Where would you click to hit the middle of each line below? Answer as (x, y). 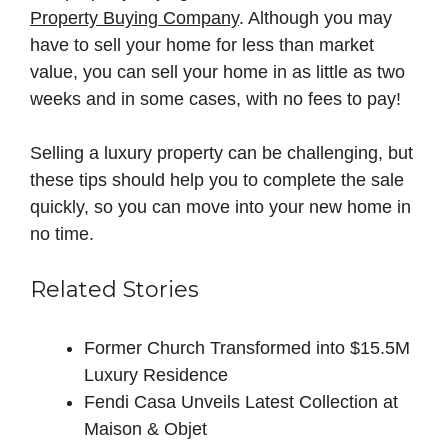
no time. (62, 234)
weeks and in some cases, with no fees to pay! (215, 99)
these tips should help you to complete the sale (217, 180)
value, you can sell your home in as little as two (217, 72)
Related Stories (114, 290)
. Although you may (315, 18)
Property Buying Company (134, 18)
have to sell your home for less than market (202, 45)
